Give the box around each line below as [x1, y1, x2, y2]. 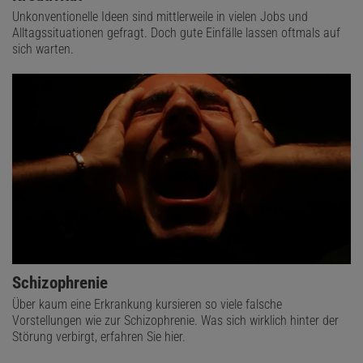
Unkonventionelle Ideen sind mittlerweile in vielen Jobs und [12, 8, 308, 24]
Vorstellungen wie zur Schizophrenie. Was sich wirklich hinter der [12, 313, 339, 329]
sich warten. [12, 41, 74, 57]
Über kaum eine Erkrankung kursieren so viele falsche [12, 297, 282, 313]
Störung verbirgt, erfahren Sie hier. [12, 329, 186, 345]
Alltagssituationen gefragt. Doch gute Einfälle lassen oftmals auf [12, 24, 340, 41]
